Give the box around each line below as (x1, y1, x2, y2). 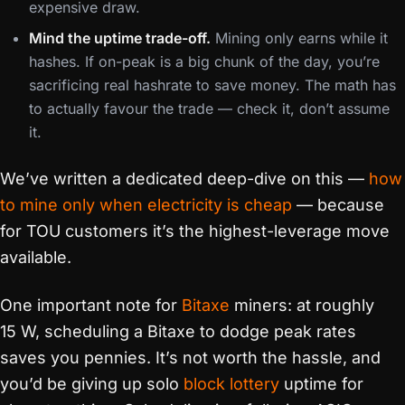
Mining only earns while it (211, 29, 388, 47)
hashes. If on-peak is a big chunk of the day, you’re (29, 52, 380, 71)
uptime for (279, 374, 363, 393)
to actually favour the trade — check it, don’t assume (29, 99, 390, 118)
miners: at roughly (230, 296, 374, 315)
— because (292, 195, 384, 214)
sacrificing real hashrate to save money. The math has (29, 76, 396, 94)
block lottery (184, 374, 279, 393)
